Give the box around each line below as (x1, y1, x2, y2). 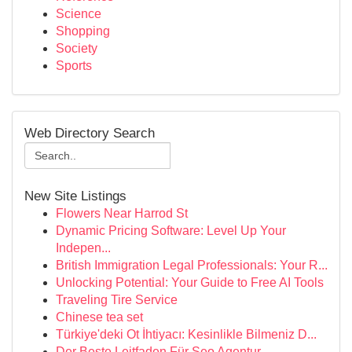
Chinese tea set (56, 310, 143, 324)
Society (56, 42, 97, 55)
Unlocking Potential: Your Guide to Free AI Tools (56, 276, 324, 289)
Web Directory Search (24, 125, 155, 141)
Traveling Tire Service (56, 293, 178, 306)
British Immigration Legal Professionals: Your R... (56, 258, 328, 272)
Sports (56, 59, 92, 72)
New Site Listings (24, 188, 126, 203)
